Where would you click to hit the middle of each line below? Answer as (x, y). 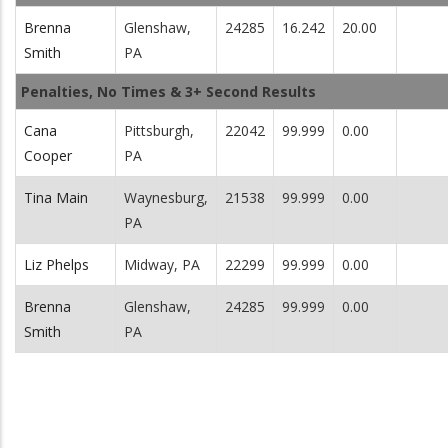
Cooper (48, 155)
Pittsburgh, (159, 130)
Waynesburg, (166, 197)
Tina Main (56, 197)
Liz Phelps (56, 264)
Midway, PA (162, 264)
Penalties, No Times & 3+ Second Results (168, 91)
